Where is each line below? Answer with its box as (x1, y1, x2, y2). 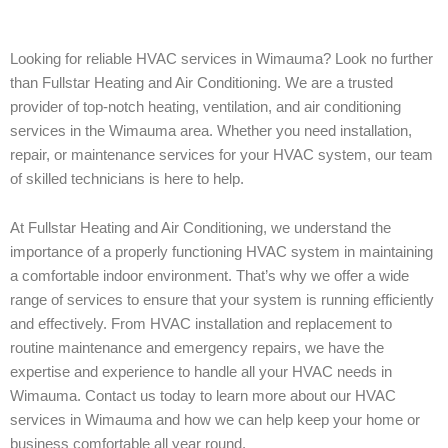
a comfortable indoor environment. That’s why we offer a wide (10, 268, 409, 285)
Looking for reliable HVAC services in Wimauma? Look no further (10, 50, 433, 67)
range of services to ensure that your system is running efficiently (10, 292, 434, 309)
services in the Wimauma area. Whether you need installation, (10, 122, 412, 139)
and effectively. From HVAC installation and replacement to (10, 316, 392, 333)
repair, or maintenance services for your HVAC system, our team (10, 146, 433, 163)
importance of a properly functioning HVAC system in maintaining (10, 244, 433, 261)
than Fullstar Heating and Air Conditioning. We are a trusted (10, 74, 393, 91)
